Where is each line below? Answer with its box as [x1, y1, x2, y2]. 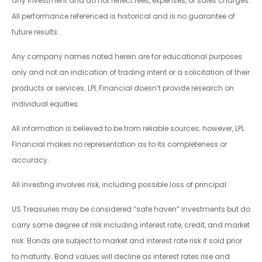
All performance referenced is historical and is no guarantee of [12, 11, 235, 22]
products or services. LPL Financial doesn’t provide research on [12, 83, 234, 94]
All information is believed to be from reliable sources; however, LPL [12, 123, 244, 134]
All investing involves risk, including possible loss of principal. [12, 180, 228, 190]
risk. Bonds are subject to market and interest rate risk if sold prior [12, 236, 242, 246]
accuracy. [12, 155, 49, 166]
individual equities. [12, 99, 80, 109]
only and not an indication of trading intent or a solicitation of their [12, 67, 250, 78]
